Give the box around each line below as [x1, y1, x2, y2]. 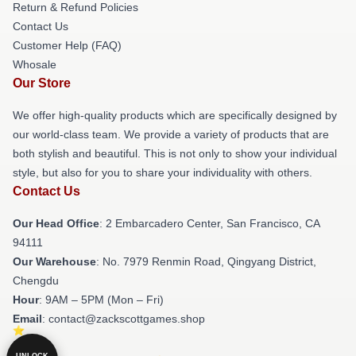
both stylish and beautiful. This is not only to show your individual [13, 147, 337, 160]
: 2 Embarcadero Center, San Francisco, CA [99, 217, 319, 230]
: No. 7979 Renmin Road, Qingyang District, [96, 255, 316, 268]
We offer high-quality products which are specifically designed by [13, 109, 337, 122]
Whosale [13, 58, 56, 71]
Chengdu [13, 274, 59, 287]
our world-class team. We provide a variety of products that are [13, 128, 329, 141]
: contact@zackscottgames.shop [42, 312, 205, 325]
